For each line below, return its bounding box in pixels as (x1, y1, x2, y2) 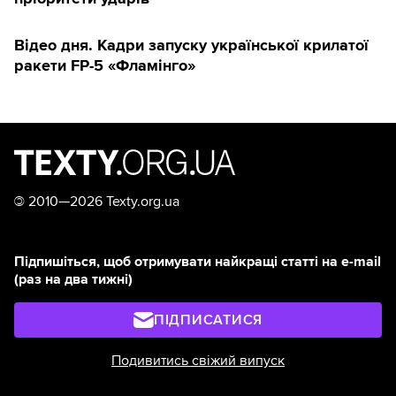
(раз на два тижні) (14, 270, 133, 288)
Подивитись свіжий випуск (111, 351, 285, 369)
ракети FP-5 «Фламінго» (14, 55, 195, 75)
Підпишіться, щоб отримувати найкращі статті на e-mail (14, 252, 381, 270)
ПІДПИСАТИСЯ (153, 310, 263, 329)
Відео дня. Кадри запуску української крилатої (14, 34, 369, 55)
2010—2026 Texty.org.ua (25, 192, 179, 210)
